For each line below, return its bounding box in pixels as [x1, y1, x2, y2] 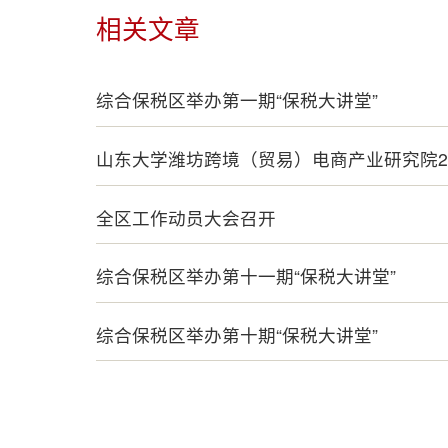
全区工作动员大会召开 [96, 204, 276, 230]
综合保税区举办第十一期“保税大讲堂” [96, 263, 396, 289]
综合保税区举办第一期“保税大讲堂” [96, 87, 378, 113]
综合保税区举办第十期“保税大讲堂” [96, 321, 378, 347]
